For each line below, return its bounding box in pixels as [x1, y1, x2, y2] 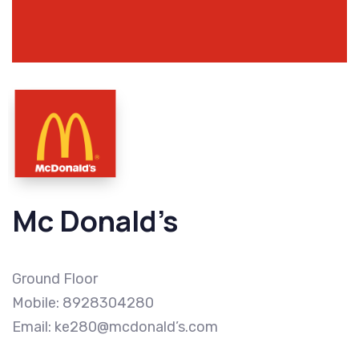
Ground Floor [12, 270, 98, 288]
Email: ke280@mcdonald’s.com [12, 318, 218, 337]
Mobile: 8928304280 [12, 294, 154, 313]
